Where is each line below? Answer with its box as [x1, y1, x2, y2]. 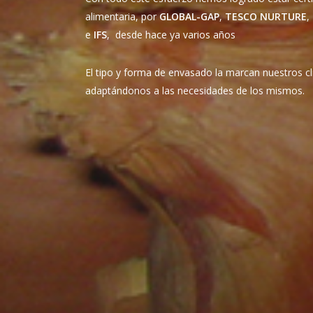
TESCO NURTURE [225, 10, 307, 24]
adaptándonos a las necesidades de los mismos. [85, 84, 305, 98]
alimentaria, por [85, 10, 160, 24]
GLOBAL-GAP [159, 10, 220, 24]
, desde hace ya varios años [107, 28, 236, 42]
